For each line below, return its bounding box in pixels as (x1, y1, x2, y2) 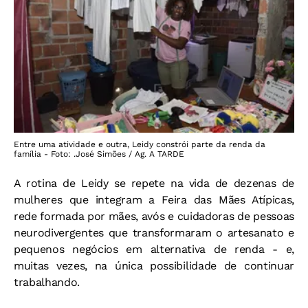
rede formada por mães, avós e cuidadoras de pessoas (14, 210, 294, 223)
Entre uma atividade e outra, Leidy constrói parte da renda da (14, 140, 265, 150)
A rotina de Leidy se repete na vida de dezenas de (14, 177, 294, 190)
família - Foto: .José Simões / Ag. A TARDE (14, 149, 184, 159)
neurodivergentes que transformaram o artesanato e (14, 226, 294, 240)
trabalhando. (14, 276, 80, 289)
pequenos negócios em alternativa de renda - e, (14, 243, 294, 256)
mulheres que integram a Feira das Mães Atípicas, (14, 193, 294, 207)
